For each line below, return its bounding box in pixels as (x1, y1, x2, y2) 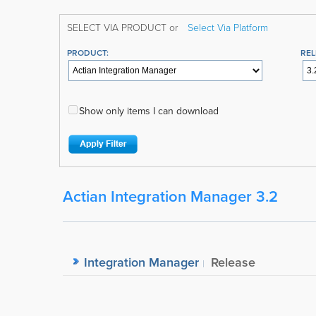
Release (210, 253, 255, 272)
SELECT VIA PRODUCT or (66, 20, 181, 34)
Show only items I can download (78, 104, 219, 119)
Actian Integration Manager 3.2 (62, 185, 278, 208)
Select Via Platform (187, 20, 268, 34)
